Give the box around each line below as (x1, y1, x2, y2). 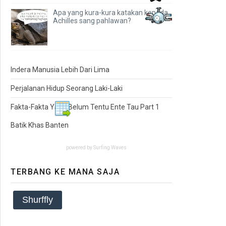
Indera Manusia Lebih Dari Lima (11, 65, 109, 74)
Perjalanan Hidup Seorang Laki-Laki (11, 84, 123, 92)
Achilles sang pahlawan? (53, 16, 131, 25)
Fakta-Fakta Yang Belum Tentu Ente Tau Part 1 (11, 102, 159, 111)
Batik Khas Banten (11, 121, 69, 129)
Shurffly (22, 194, 53, 205)
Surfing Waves (93, 144, 127, 150)
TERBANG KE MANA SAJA (11, 166, 120, 177)
